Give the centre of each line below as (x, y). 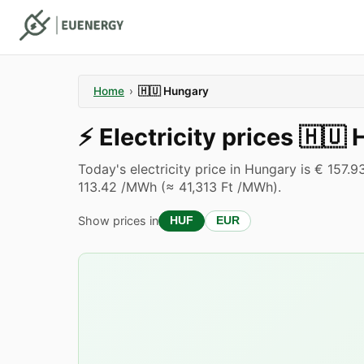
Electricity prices (199, 137)
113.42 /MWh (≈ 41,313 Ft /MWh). (180, 187)
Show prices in (118, 221)
